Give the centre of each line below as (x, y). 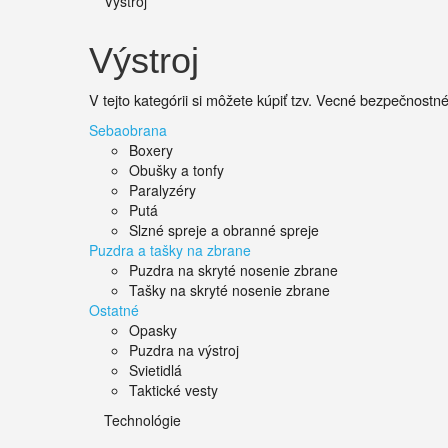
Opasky (153, 330)
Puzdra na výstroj (184, 350)
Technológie (142, 420)
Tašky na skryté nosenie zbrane (229, 290)
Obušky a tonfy (176, 170)
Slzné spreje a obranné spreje (224, 230)
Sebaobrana (128, 130)
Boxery (151, 150)
